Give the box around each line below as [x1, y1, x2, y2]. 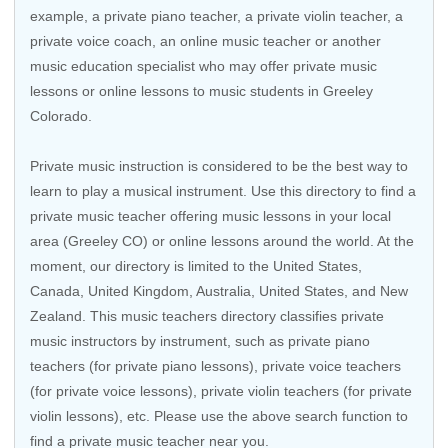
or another [311, 33, 381, 49]
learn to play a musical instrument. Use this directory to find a [30, 183, 416, 199]
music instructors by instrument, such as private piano [30, 333, 370, 349]
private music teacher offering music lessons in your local [30, 208, 391, 224]
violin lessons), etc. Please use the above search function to [30, 408, 408, 424]
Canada [30, 283, 80, 299]
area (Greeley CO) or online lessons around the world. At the [30, 233, 414, 249]
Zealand [30, 308, 82, 324]
